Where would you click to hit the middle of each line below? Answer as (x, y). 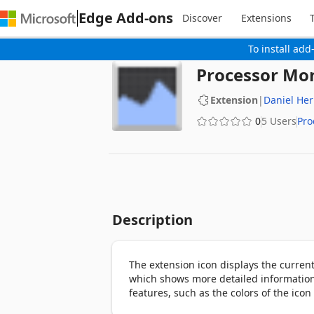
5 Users (279, 121)
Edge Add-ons (126, 18)
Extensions (266, 18)
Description (152, 220)
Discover (202, 18)
